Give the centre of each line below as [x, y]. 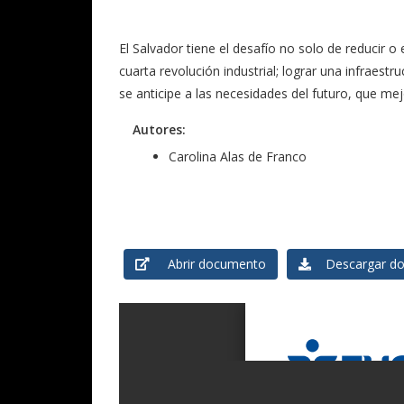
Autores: [159, 130]
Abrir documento [208, 264]
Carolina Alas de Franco [238, 157]
